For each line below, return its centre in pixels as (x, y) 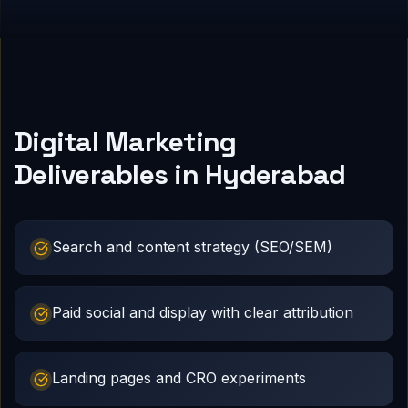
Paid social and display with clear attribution (203, 313)
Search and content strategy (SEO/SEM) (192, 247)
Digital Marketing (126, 142)
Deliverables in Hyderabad (180, 175)
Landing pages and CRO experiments (179, 378)
